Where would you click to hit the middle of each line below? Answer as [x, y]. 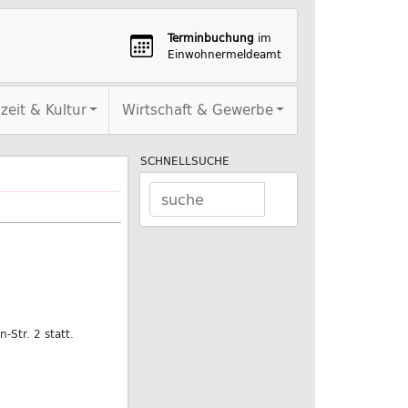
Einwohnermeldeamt [224, 54]
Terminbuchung [211, 37]
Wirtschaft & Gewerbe [197, 110]
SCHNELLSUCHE [185, 160]
